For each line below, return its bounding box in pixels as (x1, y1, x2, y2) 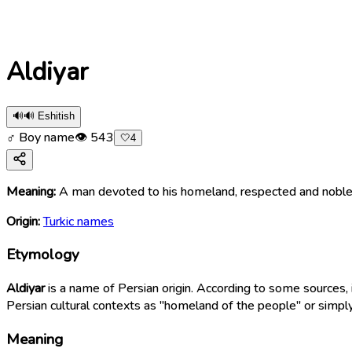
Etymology (6, 244, 79, 266)
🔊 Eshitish (24, 109, 75, 122)
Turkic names (43, 212, 114, 230)
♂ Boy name (6, 128, 75, 146)
